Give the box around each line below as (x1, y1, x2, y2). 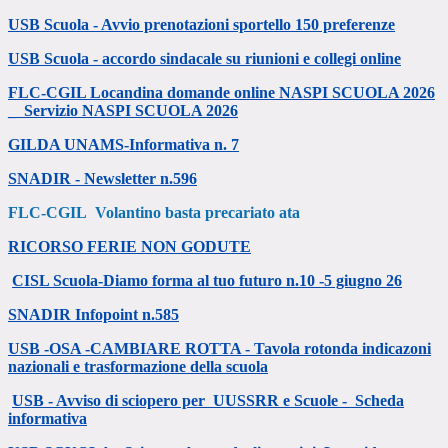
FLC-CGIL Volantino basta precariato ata (8, 204, 300, 222)
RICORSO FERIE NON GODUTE (8, 238, 251, 256)
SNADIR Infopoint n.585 (8, 306, 179, 324)
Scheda (355, 392, 404, 410)
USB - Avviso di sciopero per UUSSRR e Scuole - (12, 392, 355, 410)
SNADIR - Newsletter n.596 (8, 170, 197, 188)
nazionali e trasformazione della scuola (8, 358, 268, 376)
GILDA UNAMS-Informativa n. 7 (8, 136, 239, 154)
